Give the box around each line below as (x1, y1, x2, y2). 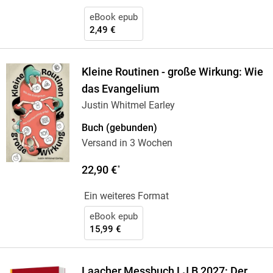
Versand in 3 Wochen (81, 137, 172, 149)
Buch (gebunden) (81, 122, 157, 134)
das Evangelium (81, 83, 160, 96)
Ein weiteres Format (83, 190, 169, 202)
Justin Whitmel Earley (81, 99, 175, 112)
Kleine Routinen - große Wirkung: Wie (81, 66, 263, 79)
